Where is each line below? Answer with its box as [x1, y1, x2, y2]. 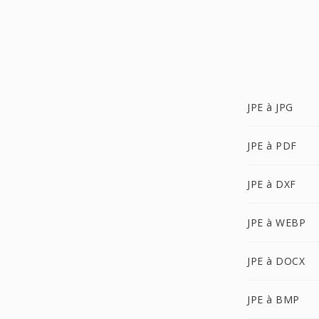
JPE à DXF [247, 177, 296, 191]
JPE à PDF [247, 139, 297, 152]
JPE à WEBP [247, 216, 305, 229]
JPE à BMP [247, 293, 300, 306]
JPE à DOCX [247, 254, 305, 268]
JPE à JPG [247, 100, 293, 114]
